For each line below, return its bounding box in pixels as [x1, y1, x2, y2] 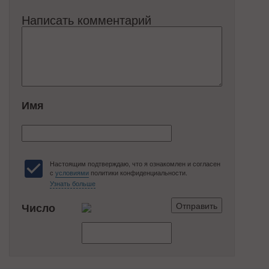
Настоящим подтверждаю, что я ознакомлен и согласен [50, 159, 220, 168]
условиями [55, 168, 89, 177]
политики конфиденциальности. [89, 168, 187, 177]
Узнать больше [50, 178, 95, 188]
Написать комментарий [22, 11, 151, 28]
